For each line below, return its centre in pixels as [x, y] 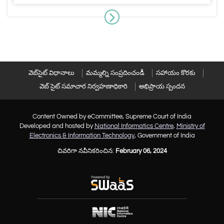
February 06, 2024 [141, 151]
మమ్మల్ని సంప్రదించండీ [115, 73]
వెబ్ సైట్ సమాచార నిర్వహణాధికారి [83, 87]
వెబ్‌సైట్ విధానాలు [51, 73]
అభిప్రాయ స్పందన [162, 87]
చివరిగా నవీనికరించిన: [86, 151]
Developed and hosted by [57, 126]
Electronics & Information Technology [82, 136]
